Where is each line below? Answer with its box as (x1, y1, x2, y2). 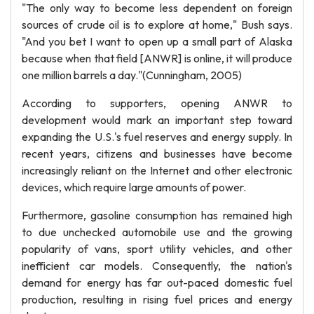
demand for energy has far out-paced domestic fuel (22, 275, 292, 289)
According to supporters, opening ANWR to (22, 96, 292, 110)
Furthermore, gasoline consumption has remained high (22, 208, 292, 222)
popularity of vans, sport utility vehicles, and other (22, 242, 292, 256)
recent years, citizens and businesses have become (22, 146, 292, 161)
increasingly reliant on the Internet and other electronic (22, 163, 292, 177)
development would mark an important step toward (22, 113, 292, 127)
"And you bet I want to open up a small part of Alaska (22, 34, 292, 48)
